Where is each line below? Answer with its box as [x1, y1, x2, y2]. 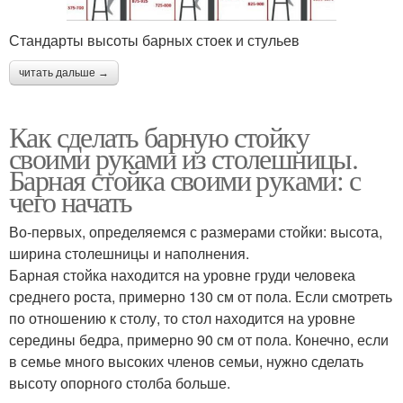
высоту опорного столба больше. [9, 372, 230, 393]
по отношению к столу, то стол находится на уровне [9, 307, 355, 328]
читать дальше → [19, 66, 109, 79]
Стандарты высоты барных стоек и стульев [9, 29, 300, 50]
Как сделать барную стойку [9, 116, 309, 156]
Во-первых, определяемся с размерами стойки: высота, [9, 220, 382, 242]
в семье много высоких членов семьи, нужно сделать [9, 350, 363, 372]
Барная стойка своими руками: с [9, 159, 360, 199]
